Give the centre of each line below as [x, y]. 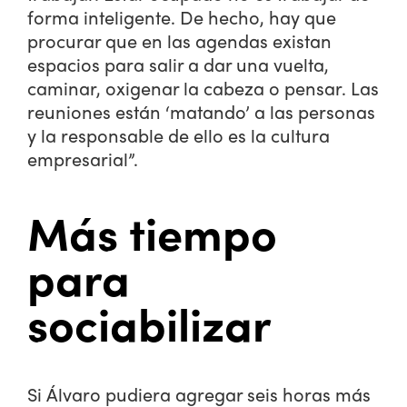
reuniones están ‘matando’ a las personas [201, 111]
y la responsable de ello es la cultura [179, 135]
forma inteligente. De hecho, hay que [182, 17]
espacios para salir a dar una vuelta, [178, 64]
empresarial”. [83, 159]
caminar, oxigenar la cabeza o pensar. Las [203, 88]
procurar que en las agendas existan [179, 40]
